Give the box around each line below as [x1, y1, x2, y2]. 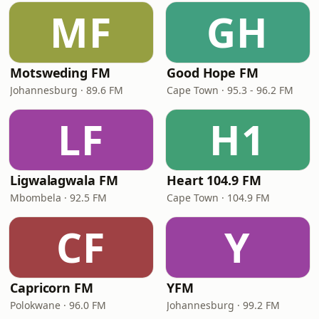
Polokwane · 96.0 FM [10, 298, 106, 312]
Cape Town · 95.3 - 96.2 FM [167, 83, 293, 97]
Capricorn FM [10, 279, 93, 296]
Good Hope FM [167, 64, 258, 81]
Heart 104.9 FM [167, 172, 261, 189]
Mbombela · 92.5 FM [10, 191, 107, 204]
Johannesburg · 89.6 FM [10, 83, 123, 97]
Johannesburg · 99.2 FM [167, 298, 280, 312]
